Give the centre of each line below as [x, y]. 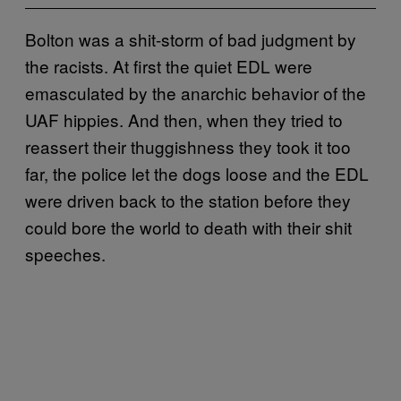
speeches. [65, 253]
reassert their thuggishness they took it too [188, 146]
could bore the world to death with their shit [188, 226]
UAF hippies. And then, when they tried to [184, 119]
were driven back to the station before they [188, 200]
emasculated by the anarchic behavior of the [196, 92]
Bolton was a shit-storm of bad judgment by [191, 38]
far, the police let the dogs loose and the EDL [197, 173]
